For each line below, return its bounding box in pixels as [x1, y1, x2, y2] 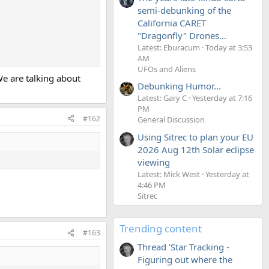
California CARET [138, 16, 206, 29]
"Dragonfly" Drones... [138, 29, 226, 41]
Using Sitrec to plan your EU [138, 130, 253, 143]
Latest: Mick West [138, 168, 200, 180]
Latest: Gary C [138, 92, 187, 104]
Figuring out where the [138, 253, 232, 265]
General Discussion [138, 114, 205, 125]
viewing [138, 156, 170, 168]
